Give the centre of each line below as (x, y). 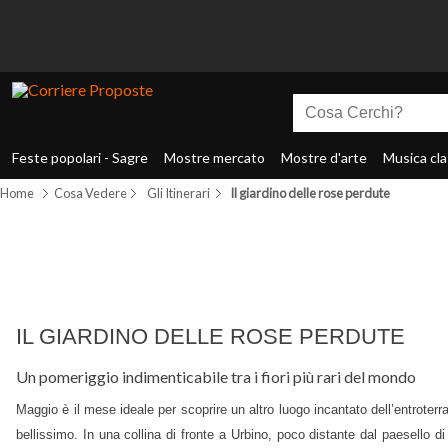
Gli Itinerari (178, 193)
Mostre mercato (214, 157)
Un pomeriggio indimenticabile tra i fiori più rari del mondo (216, 377)
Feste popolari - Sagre (80, 157)
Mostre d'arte (324, 157)
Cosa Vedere (90, 193)
